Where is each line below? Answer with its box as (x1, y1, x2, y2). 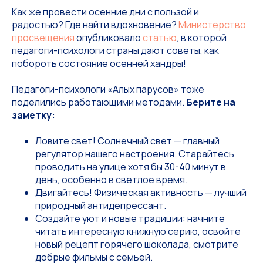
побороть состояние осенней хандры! (12, 57, 186, 70)
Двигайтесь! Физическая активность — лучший (35, 186, 247, 199)
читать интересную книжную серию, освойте (35, 225, 241, 238)
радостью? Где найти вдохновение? (12, 18, 178, 31)
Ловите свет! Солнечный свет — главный (35, 134, 220, 147)
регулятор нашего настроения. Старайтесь (35, 147, 234, 160)
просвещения (12, 31, 75, 44)
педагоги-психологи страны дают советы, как (12, 44, 219, 57)
